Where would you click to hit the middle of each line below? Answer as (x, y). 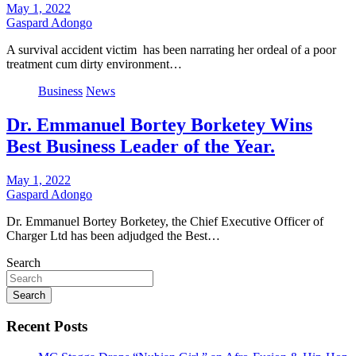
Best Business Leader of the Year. (141, 146)
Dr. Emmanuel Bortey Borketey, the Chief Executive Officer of (165, 221)
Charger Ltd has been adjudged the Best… (113, 235)
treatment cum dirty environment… (94, 64)
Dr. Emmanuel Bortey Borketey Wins (159, 124)
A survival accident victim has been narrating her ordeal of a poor (171, 49)
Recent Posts (47, 327)
